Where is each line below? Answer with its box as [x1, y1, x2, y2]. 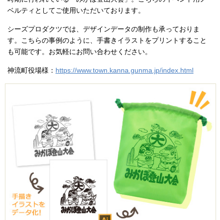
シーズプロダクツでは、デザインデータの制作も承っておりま [7, 25, 200, 33]
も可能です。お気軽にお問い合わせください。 [7, 48, 152, 56]
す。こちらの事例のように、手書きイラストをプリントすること [7, 36, 207, 45]
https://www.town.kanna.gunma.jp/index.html [55, 66, 193, 75]
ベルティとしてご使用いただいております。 [7, 6, 145, 15]
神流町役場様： [7, 66, 55, 75]
